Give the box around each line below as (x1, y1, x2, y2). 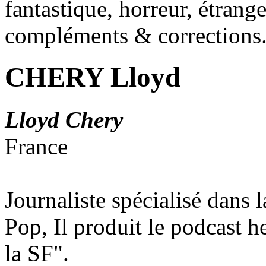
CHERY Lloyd (5, 62, 180, 93)
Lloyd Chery (5, 106, 123, 132)
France (5, 133, 68, 159)
